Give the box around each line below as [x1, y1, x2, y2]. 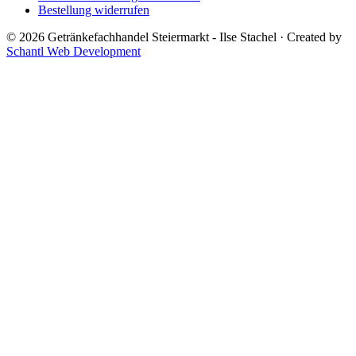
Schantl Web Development [6, 44, 141, 58]
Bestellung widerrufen [38, 2, 149, 17]
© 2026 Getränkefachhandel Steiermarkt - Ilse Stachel [6, 29, 280, 44]
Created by [287, 29, 342, 44]
